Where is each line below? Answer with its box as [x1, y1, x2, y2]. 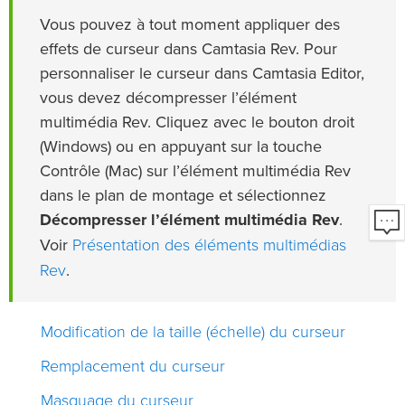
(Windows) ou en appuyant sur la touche [40, 138, 322, 155]
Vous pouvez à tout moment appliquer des [40, 16, 340, 33]
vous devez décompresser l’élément [40, 89, 297, 107]
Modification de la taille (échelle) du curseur [41, 321, 345, 342]
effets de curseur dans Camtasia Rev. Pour [40, 41, 337, 58]
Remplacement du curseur [41, 355, 225, 376]
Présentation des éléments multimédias [72, 234, 346, 255]
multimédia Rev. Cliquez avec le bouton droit [40, 114, 354, 131]
